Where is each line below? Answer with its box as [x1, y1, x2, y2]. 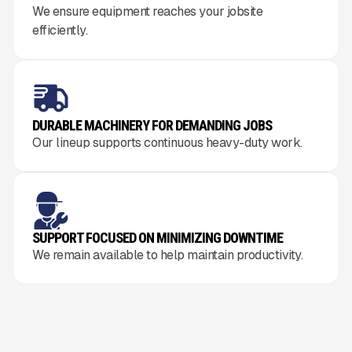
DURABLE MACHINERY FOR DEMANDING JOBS [32, 117, 272, 134]
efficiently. [32, 22, 87, 39]
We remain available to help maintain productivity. [32, 247, 302, 264]
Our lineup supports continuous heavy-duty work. [32, 134, 302, 152]
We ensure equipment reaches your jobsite [32, 3, 262, 20]
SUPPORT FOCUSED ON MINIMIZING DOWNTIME [32, 229, 283, 247]
